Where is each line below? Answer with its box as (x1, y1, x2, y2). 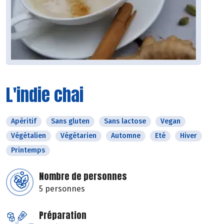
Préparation (39, 208, 86, 222)
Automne (111, 131, 140, 140)
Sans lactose (104, 117, 146, 126)
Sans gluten (51, 117, 89, 126)
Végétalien (11, 131, 46, 140)
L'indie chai (6, 82, 83, 108)
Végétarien (60, 131, 96, 140)
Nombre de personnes (39, 169, 127, 183)
